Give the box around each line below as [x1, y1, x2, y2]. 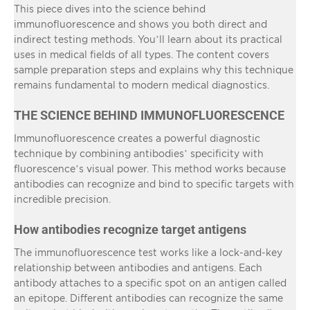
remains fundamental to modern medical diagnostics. [14, 79, 269, 90]
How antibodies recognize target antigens [14, 221, 246, 237]
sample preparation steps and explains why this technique [14, 64, 293, 75]
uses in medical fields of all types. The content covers [14, 48, 269, 60]
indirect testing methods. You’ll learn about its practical [14, 33, 282, 44]
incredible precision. [14, 193, 111, 204]
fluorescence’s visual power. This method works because [14, 163, 286, 174]
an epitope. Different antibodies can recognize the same [14, 292, 283, 303]
